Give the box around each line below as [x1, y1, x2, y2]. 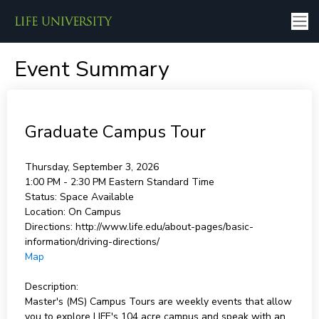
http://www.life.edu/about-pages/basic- [75, 220, 253, 234]
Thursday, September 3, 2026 [24, 160, 159, 174]
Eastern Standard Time [108, 175, 214, 189]
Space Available [59, 190, 134, 204]
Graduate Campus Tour [24, 120, 206, 143]
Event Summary [14, 55, 169, 84]
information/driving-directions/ [24, 235, 159, 249]
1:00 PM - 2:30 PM [24, 175, 109, 189]
